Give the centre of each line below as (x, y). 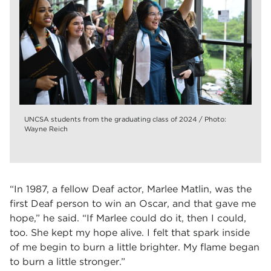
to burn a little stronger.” (67, 262)
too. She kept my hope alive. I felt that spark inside (130, 233)
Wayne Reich (46, 129)
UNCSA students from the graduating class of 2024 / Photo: (125, 119)
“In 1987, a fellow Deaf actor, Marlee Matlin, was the (131, 189)
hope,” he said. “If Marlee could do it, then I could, (128, 218)
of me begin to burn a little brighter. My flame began (135, 247)
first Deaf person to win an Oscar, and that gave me (133, 204)
